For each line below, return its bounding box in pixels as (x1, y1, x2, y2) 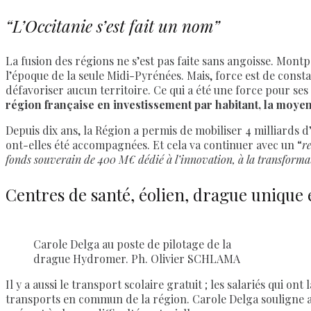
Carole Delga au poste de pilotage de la (33, 237, 231, 252)
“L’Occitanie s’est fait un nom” (6, 14, 220, 37)
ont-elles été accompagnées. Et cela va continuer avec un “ (6, 137, 302, 152)
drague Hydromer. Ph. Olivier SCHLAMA (33, 251, 240, 267)
